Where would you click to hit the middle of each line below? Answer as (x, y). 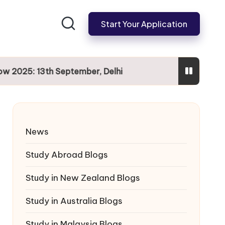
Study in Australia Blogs (74, 201)
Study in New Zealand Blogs (83, 178)
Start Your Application (144, 24)
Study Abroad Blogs (67, 154)
